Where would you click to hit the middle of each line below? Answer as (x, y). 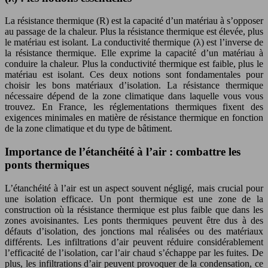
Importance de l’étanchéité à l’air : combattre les (123, 151)
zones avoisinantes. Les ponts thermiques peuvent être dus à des (134, 220)
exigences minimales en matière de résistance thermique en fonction (134, 118)
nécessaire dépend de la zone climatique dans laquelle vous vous (134, 96)
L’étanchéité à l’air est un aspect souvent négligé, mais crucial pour (134, 188)
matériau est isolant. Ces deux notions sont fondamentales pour (134, 75)
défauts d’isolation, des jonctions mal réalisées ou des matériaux (134, 231)
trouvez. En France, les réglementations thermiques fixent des (134, 107)
